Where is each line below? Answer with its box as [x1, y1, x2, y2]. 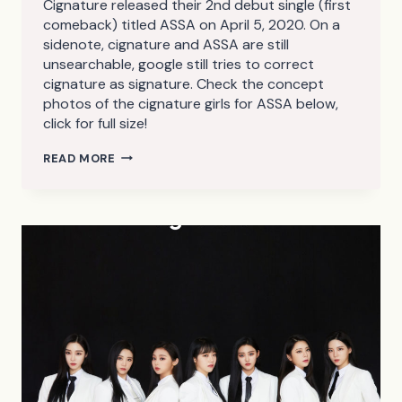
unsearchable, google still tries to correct [43, 54, 314, 74]
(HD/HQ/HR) [114, 207, 189, 223]
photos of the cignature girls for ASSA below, [43, 93, 338, 113]
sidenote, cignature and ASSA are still [43, 34, 289, 54]
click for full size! [43, 113, 147, 133]
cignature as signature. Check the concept [43, 74, 324, 93]
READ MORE [43, 150, 116, 166]
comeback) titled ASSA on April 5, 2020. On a [43, 14, 340, 34]
